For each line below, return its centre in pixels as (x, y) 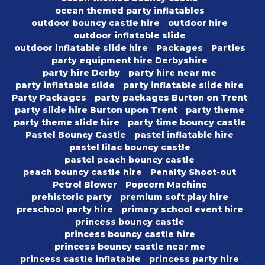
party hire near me (172, 73)
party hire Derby (81, 73)
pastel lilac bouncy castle (130, 148)
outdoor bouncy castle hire (96, 23)
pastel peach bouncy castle (130, 160)
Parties (228, 48)
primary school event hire (182, 210)
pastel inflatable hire (184, 135)
